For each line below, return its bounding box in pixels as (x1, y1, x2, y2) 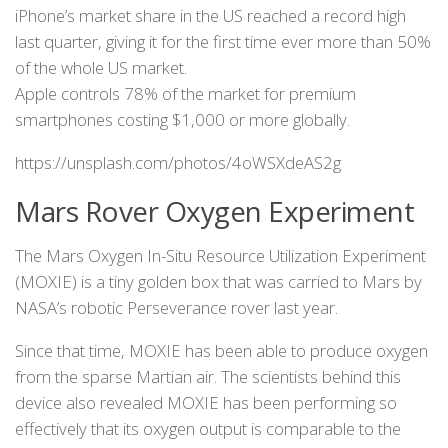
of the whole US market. (15, 56, 187, 80)
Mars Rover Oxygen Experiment (15, 191, 414, 230)
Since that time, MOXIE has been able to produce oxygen (15, 338, 428, 362)
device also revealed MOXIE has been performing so (15, 390, 397, 414)
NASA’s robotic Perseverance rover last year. (15, 295, 338, 319)
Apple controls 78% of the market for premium (15, 82, 356, 106)
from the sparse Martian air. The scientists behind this (15, 364, 401, 388)
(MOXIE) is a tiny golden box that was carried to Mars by (15, 269, 422, 293)
